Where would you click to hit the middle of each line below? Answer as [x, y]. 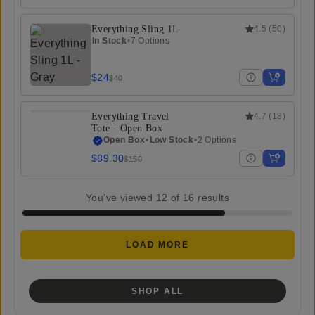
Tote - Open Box [127, 128]
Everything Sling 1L [135, 29]
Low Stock [172, 140]
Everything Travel [130, 116]
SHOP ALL [157, 291]
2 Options [217, 140]
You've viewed [121, 197]
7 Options [150, 40]
